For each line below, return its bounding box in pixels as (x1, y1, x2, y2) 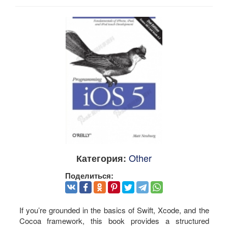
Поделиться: (65, 169, 113, 181)
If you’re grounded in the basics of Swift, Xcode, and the (19, 205, 209, 216)
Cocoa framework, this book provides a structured (19, 215, 209, 226)
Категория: (76, 151, 126, 165)
